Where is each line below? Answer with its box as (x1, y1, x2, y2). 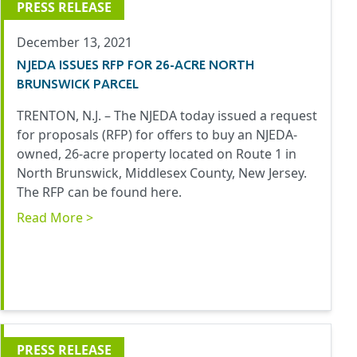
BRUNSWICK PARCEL (17, 76, 139, 92)
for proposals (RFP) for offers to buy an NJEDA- (17, 126, 297, 144)
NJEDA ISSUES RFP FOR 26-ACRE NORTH (17, 57, 254, 73)
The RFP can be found (17, 183, 151, 202)
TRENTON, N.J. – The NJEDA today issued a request (17, 107, 317, 125)
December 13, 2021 (17, 33, 132, 52)
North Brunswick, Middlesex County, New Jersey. (17, 164, 307, 182)
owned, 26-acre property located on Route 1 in (17, 145, 296, 163)
